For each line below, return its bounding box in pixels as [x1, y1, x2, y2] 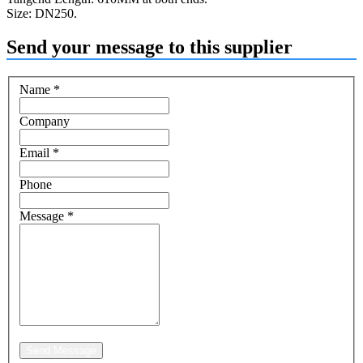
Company [19, 113, 70, 128]
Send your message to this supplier [6, 36, 293, 58]
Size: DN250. [6, 6, 77, 20]
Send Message [26, 344, 96, 357]
